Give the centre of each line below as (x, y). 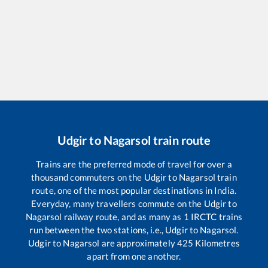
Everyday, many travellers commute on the (118, 203)
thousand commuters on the (88, 177)
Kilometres (217, 243)
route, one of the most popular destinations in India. (134, 190)
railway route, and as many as (123, 216)
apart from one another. (134, 256)
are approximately (138, 243)
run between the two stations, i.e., (98, 229)
